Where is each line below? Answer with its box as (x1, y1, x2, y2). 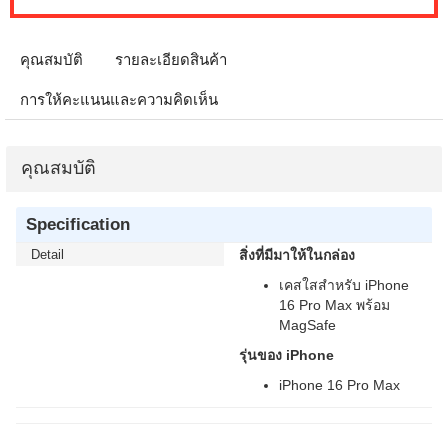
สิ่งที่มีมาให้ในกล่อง (239, 247, 355, 263)
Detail (31, 247, 64, 262)
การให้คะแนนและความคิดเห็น (20, 91, 218, 108)
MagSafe (279, 317, 336, 333)
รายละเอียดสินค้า (115, 51, 227, 68)
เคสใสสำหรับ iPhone (279, 277, 409, 293)
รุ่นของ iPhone (239, 347, 334, 363)
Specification (26, 214, 130, 234)
